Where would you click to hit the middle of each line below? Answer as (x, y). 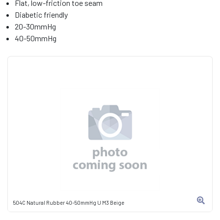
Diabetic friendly (41, 14)
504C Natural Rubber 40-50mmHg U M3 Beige (69, 203)
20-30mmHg (35, 26)
